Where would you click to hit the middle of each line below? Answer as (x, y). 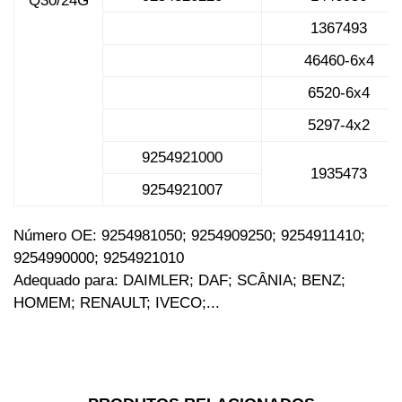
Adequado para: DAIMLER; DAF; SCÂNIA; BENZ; (179, 280)
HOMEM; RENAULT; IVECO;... (117, 303)
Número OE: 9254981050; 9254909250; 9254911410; (189, 236)
